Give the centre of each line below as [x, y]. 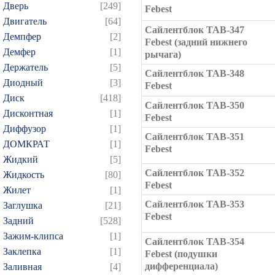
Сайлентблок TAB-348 [195, 73]
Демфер [19, 52]
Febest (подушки [181, 254]
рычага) [163, 54]
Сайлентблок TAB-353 [195, 204]
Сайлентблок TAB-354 [195, 242]
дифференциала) [181, 266]
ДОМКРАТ [26, 144]
